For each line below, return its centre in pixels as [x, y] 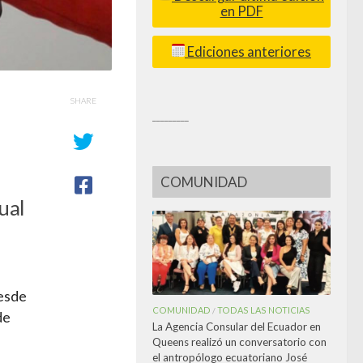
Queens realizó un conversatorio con [239, 342]
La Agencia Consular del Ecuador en [237, 326]
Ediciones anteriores [248, 51]
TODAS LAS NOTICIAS [264, 310]
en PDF [241, 11]
